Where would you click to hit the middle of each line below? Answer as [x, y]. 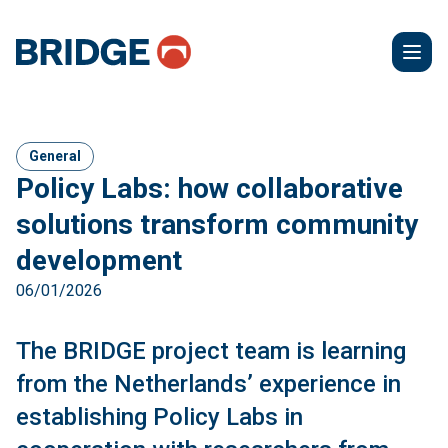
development [99, 260]
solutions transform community [217, 224]
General [55, 156]
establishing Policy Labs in [159, 417]
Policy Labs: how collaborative [209, 188]
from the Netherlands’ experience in [208, 384]
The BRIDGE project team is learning [211, 351]
